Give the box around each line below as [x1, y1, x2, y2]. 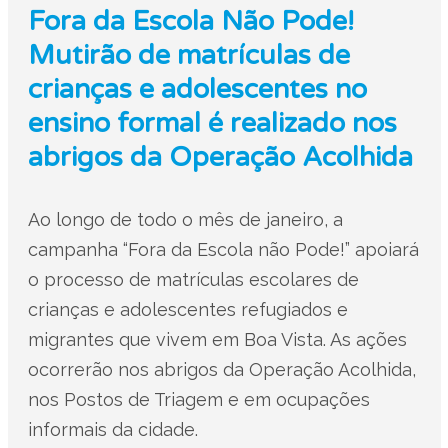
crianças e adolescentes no [27, 73, 367, 106]
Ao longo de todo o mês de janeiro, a [27, 209, 343, 230]
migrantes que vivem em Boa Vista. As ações [27, 329, 407, 350]
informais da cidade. [27, 419, 198, 440]
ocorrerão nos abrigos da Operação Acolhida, [27, 359, 416, 380]
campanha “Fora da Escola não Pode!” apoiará [27, 239, 419, 260]
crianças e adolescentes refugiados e [27, 299, 348, 320]
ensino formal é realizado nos [27, 107, 397, 140]
